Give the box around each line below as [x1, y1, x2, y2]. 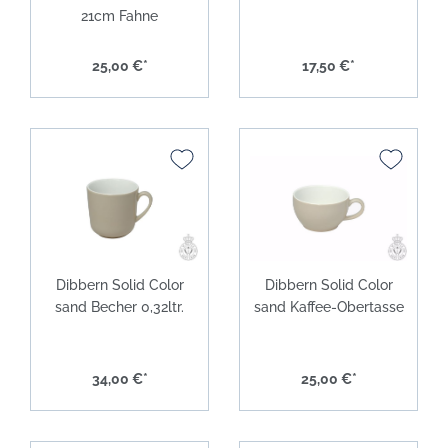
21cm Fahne [81, 7, 158, 24]
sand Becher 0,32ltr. [55, 298, 184, 315]
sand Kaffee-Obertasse [253, 298, 404, 315]
